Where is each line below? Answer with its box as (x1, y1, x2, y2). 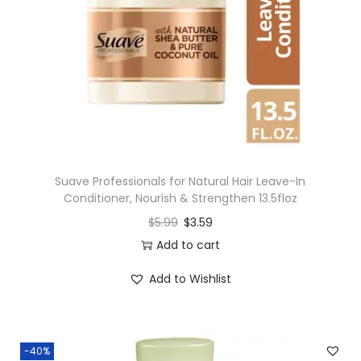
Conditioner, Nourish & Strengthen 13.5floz (63, 190, 297, 207)
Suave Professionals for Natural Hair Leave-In (55, 173, 306, 190)
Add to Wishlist (149, 271, 232, 288)
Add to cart (156, 237, 220, 254)
